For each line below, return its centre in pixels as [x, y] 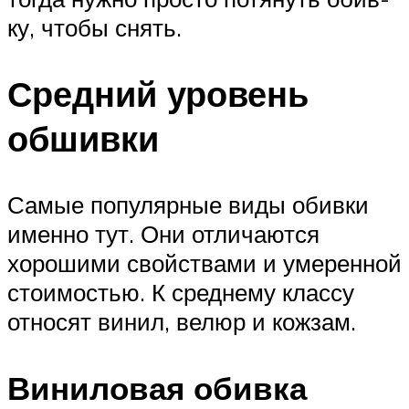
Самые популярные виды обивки [188, 204]
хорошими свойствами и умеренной [204, 262]
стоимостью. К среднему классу [181, 292]
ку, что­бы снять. [94, 27]
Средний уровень [158, 93]
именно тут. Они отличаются [163, 233]
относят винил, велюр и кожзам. [182, 321]
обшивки [83, 138]
